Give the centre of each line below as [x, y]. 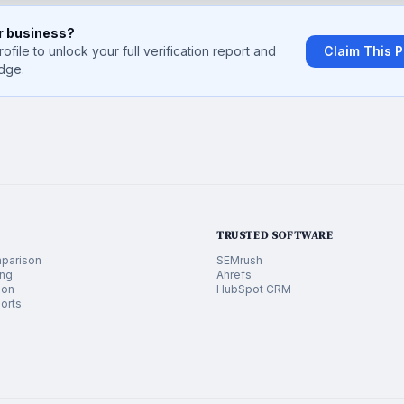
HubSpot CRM [254, 289]
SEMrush [239, 260]
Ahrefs [234, 275]
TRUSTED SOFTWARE [275, 235]
